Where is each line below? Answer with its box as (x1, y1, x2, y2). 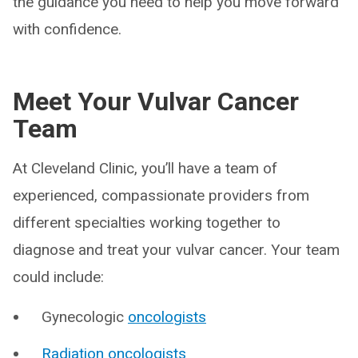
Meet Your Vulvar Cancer (13, 86, 299, 117)
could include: (13, 268, 104, 286)
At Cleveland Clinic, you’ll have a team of (13, 159, 277, 177)
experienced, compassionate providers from (13, 186, 309, 205)
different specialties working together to (13, 213, 280, 232)
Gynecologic (42, 308, 128, 326)
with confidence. (13, 20, 121, 38)
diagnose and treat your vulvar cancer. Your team (13, 241, 340, 259)
